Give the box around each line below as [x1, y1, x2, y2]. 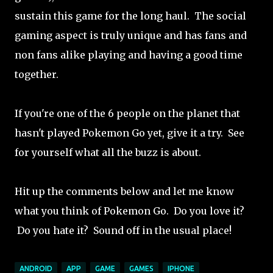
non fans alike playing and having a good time [15, 48, 243, 61]
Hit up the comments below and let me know [15, 185, 234, 197]
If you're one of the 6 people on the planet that [15, 107, 240, 119]
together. [15, 68, 63, 80]
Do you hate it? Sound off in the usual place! [15, 224, 232, 236]
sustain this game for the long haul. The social [15, 9, 246, 22]
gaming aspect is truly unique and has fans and [15, 29, 247, 41]
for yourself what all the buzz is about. [15, 146, 206, 158]
